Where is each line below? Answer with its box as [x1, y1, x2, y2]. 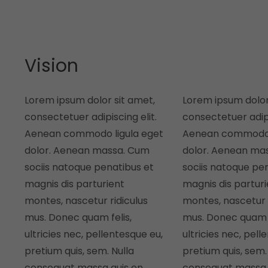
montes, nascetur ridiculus [25, 194, 148, 208]
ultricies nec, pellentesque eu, [25, 227, 163, 241]
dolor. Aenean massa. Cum [25, 144, 150, 157]
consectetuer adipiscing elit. [25, 110, 157, 124]
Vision [25, 53, 78, 78]
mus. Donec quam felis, [25, 211, 132, 224]
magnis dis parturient [25, 177, 124, 191]
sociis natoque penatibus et [25, 160, 154, 174]
